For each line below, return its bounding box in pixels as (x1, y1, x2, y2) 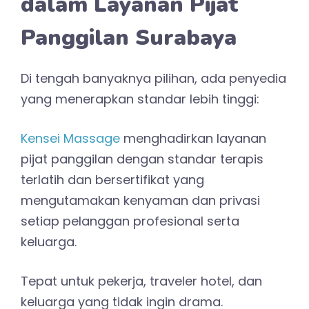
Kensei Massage (21, 129, 120, 147)
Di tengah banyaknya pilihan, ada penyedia (21, 69, 286, 87)
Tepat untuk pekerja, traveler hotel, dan (21, 272, 262, 290)
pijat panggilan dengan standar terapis (21, 150, 263, 168)
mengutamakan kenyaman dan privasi (21, 191, 260, 209)
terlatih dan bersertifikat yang (21, 170, 204, 188)
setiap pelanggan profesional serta (21, 212, 239, 230)
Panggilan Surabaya (21, 22, 237, 52)
